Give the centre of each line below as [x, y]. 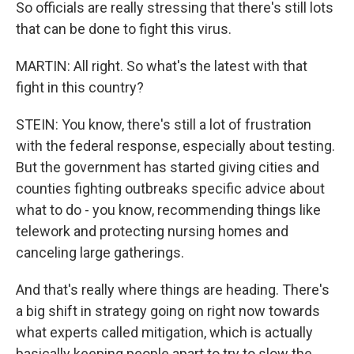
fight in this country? [80, 87]
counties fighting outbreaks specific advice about [170, 188]
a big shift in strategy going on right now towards [168, 311]
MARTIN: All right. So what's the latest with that [162, 66]
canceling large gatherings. [100, 252]
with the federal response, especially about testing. [175, 146]
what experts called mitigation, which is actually [164, 332]
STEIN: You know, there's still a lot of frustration [164, 124]
